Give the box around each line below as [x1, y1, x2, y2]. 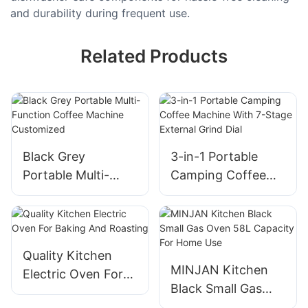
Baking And [23, 285, 89, 300]
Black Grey [23, 149, 85, 164]
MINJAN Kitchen [170, 262, 268, 277]
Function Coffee [23, 186, 117, 201]
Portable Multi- [23, 168, 109, 183]
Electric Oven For [23, 266, 123, 281]
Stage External [170, 205, 256, 220]
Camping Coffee [170, 168, 266, 183]
